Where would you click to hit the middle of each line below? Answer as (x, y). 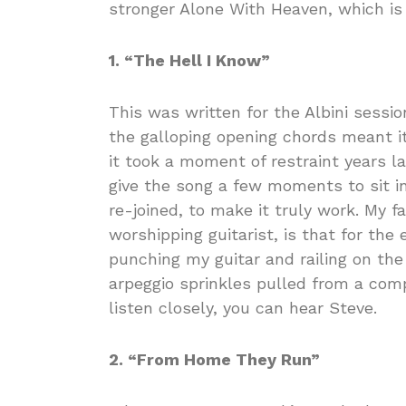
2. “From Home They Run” (214, 359)
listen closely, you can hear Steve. (243, 307)
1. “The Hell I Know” (189, 60)
